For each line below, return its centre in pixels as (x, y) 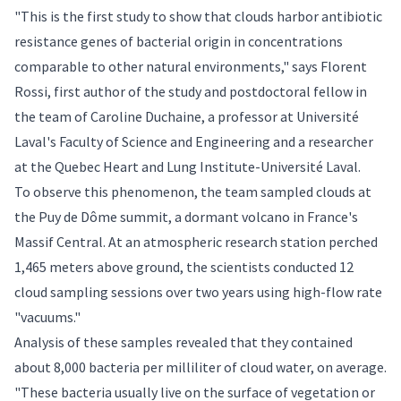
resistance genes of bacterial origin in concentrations (179, 41)
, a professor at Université (280, 116)
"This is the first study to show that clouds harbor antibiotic (198, 16)
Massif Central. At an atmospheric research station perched (196, 241)
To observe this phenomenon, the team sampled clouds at (193, 191)
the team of (52, 116)
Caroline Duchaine (146, 116)
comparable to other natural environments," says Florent (191, 66)
